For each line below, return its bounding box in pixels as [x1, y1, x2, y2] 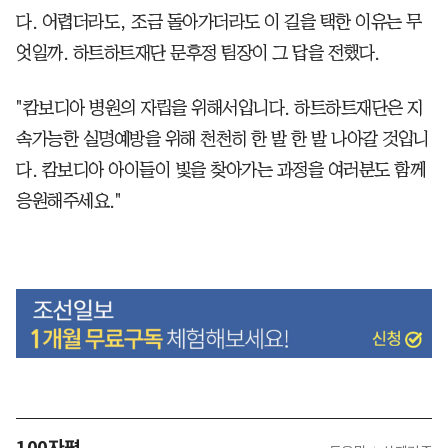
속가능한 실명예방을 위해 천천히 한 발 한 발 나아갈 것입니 [16, 130, 429, 149]
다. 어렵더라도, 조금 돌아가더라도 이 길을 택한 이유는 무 [16, 13, 422, 32]
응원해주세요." [16, 192, 121, 211]
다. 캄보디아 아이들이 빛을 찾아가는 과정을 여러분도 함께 [16, 161, 425, 180]
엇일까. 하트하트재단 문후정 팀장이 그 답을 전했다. [16, 44, 380, 63]
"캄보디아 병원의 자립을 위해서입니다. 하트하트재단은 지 [16, 99, 423, 118]
